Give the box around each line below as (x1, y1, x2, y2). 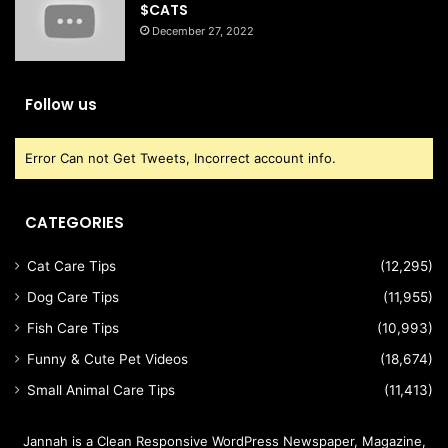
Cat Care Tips (27, 258, 116, 275)
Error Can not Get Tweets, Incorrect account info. (25, 150, 336, 167)
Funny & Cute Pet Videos (27, 351, 188, 368)
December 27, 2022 (152, 23, 254, 38)
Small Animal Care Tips (27, 382, 175, 399)
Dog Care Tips (27, 289, 119, 306)
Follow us (25, 94, 97, 116)
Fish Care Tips (27, 320, 119, 337)
